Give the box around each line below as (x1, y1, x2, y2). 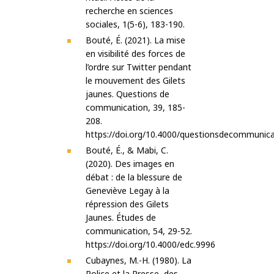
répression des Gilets (86, 198, 169, 210)
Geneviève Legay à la (86, 185, 169, 197)
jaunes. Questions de (86, 88, 169, 100)
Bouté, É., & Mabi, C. (86, 144, 168, 157)
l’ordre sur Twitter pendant (86, 61, 191, 73)
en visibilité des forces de (86, 48, 185, 60)
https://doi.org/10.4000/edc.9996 (86, 239, 215, 251)
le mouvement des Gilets (86, 75, 185, 87)
